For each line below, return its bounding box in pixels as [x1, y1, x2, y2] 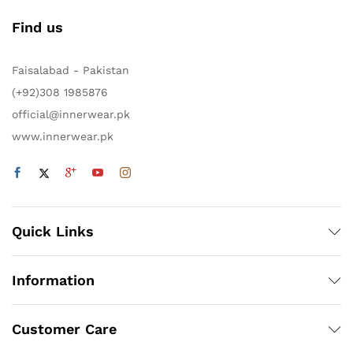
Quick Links [12, 223, 94, 240]
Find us [12, 19, 63, 36]
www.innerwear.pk [12, 130, 113, 143]
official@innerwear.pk [12, 108, 130, 121]
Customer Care [12, 321, 117, 338]
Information [12, 272, 95, 289]
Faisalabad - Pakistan [12, 64, 129, 77]
